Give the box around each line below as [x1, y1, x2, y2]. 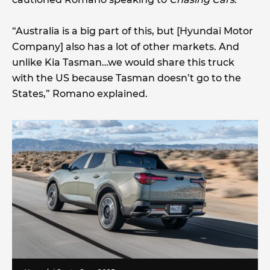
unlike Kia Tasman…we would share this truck [12, 57, 234, 69]
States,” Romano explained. [12, 88, 148, 100]
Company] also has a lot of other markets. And [12, 41, 239, 53]
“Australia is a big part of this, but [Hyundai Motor [12, 25, 253, 37]
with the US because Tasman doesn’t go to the [12, 72, 241, 84]
